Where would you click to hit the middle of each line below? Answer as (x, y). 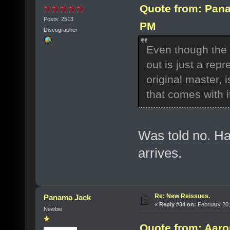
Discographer (60, 30)
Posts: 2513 (58, 19)
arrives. (160, 153)
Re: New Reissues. (182, 196)
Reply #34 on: (177, 205)
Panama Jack (68, 198)
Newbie (53, 209)
